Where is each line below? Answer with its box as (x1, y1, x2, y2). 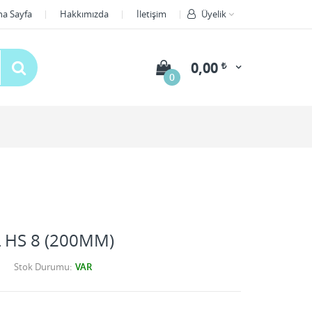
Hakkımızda (60, 8, 109, 20)
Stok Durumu (13, 260, 70, 273)
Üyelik (201, 8, 226, 20)
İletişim (136, 8, 166, 20)
